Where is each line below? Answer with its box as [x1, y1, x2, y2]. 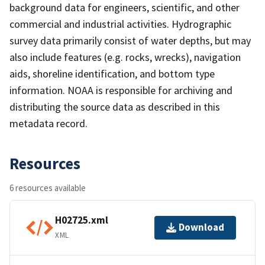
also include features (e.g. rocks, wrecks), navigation [9, 50, 241, 64]
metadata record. [9, 116, 88, 130]
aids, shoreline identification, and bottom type [9, 66, 215, 80]
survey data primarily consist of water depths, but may [9, 33, 251, 47]
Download [179, 221, 224, 234]
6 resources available [9, 182, 86, 193]
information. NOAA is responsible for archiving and [9, 83, 232, 97]
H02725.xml [55, 214, 108, 227]
